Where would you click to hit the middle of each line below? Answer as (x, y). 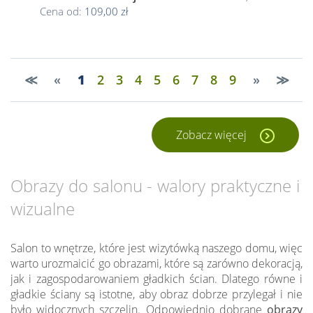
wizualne (43, 209)
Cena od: (62, 11)
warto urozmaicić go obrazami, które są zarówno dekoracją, (156, 263)
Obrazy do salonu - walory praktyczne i (155, 185)
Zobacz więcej (212, 135)
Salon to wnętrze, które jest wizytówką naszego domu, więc (156, 248)
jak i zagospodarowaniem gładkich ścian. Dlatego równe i (156, 279)
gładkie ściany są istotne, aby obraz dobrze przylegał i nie (156, 294)
